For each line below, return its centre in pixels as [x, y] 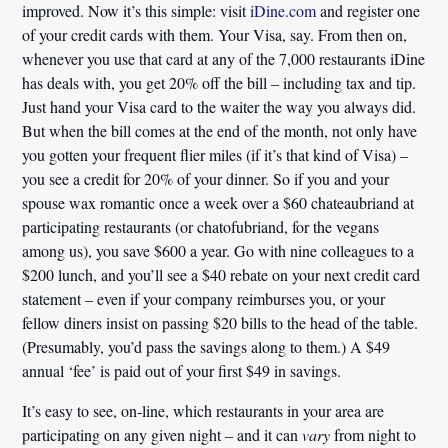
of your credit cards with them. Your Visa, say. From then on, [215, 34]
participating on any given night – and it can [162, 434]
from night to [373, 434]
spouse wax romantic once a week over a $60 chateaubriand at [218, 202]
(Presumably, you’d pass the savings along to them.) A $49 [206, 346]
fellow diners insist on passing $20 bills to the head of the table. [220, 322]
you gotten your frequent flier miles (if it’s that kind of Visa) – [215, 154]
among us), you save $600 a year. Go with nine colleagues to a [218, 250]
